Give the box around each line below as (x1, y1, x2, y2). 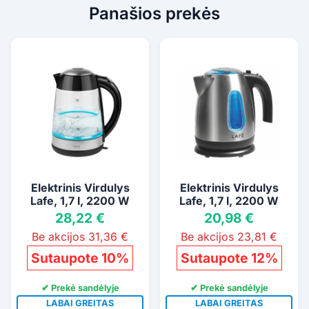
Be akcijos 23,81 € (181, 229, 277, 243)
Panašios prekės (89, 3, 220, 23)
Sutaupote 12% (180, 249, 278, 266)
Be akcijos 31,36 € (32, 229, 128, 243)
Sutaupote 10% (31, 249, 129, 266)
